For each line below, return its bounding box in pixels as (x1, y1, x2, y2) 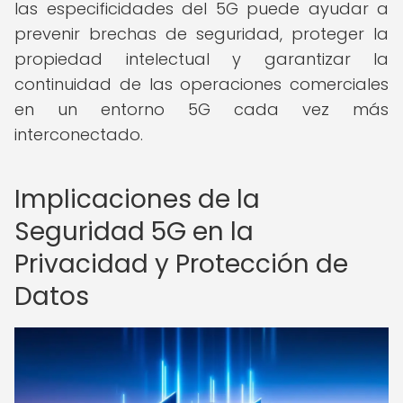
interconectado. (14, 123, 143, 146)
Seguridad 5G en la (14, 214, 254, 249)
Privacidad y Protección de (14, 246, 348, 282)
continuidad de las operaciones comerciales (14, 73, 389, 95)
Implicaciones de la (14, 182, 260, 217)
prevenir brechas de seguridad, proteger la (14, 22, 389, 45)
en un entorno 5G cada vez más (14, 98, 389, 121)
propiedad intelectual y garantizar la (14, 48, 389, 70)
